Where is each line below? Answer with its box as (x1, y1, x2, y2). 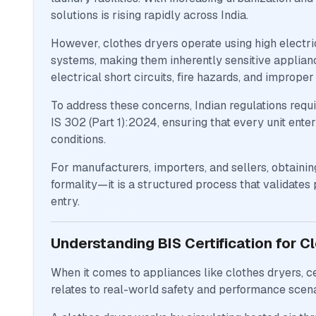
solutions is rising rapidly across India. (51, 8, 248, 23)
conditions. (51, 132, 106, 147)
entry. (51, 194, 80, 209)
